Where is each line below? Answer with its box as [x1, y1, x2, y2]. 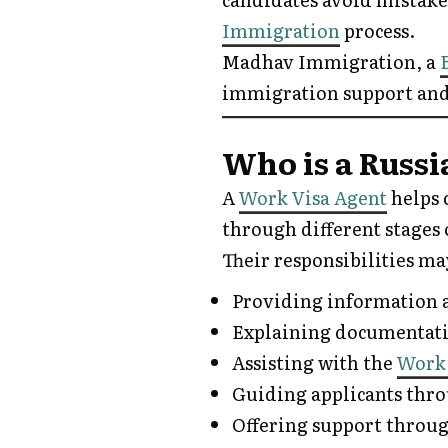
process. [340, 16, 415, 44]
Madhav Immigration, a [222, 47, 440, 75]
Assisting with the [232, 348, 397, 376]
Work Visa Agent [239, 183, 387, 211]
